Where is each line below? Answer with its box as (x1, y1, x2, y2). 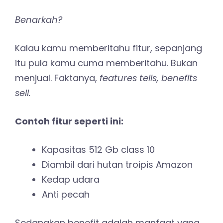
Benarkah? (15, 13, 62, 26)
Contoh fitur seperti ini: (15, 115, 123, 128)
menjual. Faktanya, (15, 72, 97, 85)
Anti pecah (42, 188, 90, 201)
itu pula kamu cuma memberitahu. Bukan (15, 57, 198, 70)
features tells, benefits (97, 72, 197, 85)
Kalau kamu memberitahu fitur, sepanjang (15, 42, 202, 55)
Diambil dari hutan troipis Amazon (42, 158, 193, 171)
